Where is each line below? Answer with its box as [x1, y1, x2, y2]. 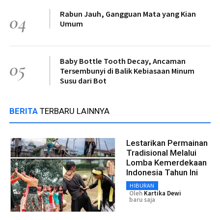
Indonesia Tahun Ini [126, 167, 198, 178]
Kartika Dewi [144, 189, 181, 198]
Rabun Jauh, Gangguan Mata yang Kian [60, 9, 196, 19]
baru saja [129, 195, 155, 204]
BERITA [9, 106, 40, 116]
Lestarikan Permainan [126, 138, 208, 148]
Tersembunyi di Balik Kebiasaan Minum [60, 66, 194, 76]
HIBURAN [130, 182, 155, 190]
